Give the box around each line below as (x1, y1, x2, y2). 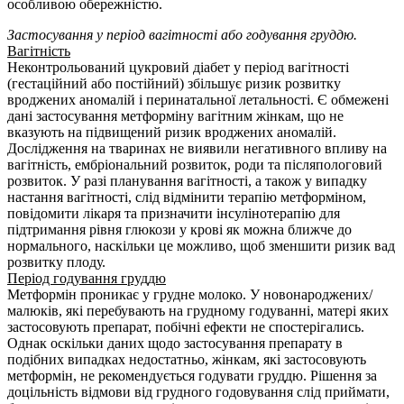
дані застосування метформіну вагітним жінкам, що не (7, 108, 344, 124)
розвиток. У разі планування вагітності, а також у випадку (7, 173, 367, 189)
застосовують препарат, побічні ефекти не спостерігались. (7, 319, 364, 335)
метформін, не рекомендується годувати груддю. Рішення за (7, 368, 377, 384)
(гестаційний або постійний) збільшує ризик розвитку (7, 76, 341, 92)
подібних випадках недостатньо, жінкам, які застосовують (7, 352, 366, 368)
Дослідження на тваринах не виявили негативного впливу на (7, 141, 387, 157)
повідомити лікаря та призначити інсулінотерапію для (7, 206, 340, 222)
